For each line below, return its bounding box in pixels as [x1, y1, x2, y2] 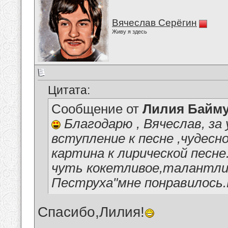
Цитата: [48, 83, 90, 97]
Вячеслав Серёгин [112, 17, 197, 28]
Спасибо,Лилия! [38, 204, 145, 220]
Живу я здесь [112, 28, 147, 35]
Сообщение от [51, 102, 142, 117]
